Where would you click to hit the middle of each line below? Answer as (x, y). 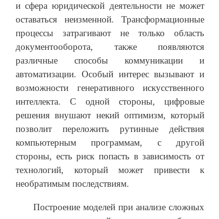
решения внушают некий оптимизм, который (110, 115)
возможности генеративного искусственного (110, 88)
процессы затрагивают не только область (110, 33)
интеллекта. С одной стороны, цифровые (110, 102)
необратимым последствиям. (72, 184)
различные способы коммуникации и (110, 61)
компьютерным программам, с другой (110, 143)
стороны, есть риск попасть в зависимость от (110, 156)
